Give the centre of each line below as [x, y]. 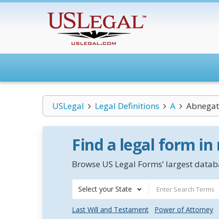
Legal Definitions [127, 106]
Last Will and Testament [110, 209]
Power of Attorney [184, 209]
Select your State [105, 189]
